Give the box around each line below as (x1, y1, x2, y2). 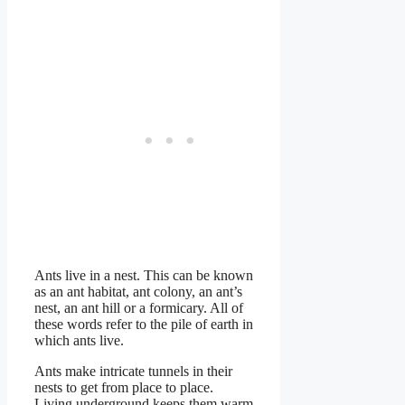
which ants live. (34, 332, 124, 348)
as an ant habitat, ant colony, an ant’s (34, 283, 242, 299)
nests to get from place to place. (34, 379, 213, 395)
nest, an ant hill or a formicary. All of (34, 299, 243, 316)
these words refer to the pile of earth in (34, 316, 253, 332)
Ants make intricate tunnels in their (34, 363, 232, 379)
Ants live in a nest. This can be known (34, 267, 253, 283)
